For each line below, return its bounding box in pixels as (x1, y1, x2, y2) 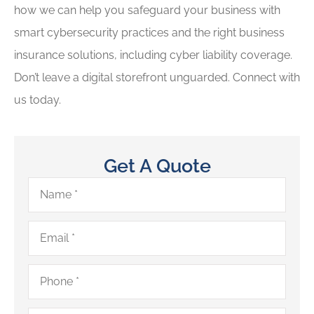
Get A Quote (103, 153, 211, 177)
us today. (14, 93, 61, 107)
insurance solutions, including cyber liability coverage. (14, 48, 292, 62)
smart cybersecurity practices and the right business (14, 26, 285, 40)
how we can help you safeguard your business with (14, 4, 280, 18)
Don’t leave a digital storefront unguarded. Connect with (14, 71, 300, 85)
